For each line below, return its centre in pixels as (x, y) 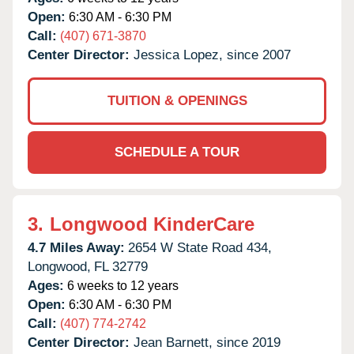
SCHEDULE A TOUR (177, 152)
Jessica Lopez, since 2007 (212, 55)
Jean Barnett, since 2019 (207, 342)
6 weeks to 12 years (121, 285)
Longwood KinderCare (152, 224)
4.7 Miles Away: (76, 247)
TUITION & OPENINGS (177, 100)
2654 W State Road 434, (200, 247)
